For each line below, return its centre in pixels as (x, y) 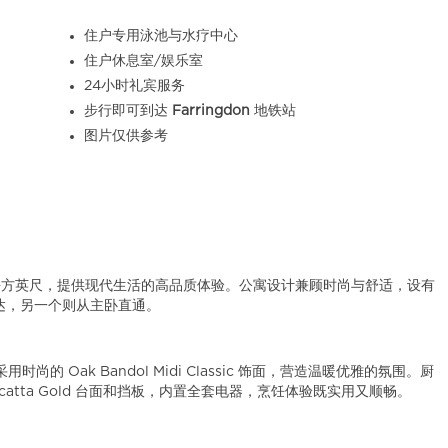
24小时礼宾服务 (134, 86)
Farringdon (210, 111)
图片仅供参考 (125, 136)
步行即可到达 (127, 111)
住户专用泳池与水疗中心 (160, 36)
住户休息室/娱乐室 (143, 61)
